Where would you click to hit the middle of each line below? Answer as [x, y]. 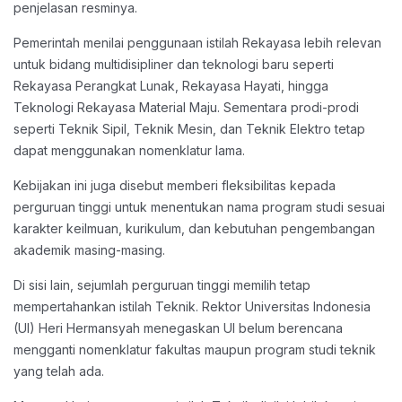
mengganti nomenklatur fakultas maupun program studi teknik [195, 350]
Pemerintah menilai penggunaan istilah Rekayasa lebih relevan [197, 43]
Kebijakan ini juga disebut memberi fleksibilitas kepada [175, 185]
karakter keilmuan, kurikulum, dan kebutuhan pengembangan [194, 228]
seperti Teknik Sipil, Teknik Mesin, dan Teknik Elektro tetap [189, 129]
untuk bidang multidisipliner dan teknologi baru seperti [174, 64]
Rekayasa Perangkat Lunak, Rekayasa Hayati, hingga [171, 86]
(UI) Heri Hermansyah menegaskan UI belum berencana [178, 328]
